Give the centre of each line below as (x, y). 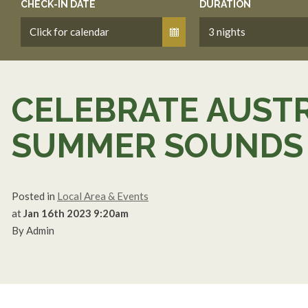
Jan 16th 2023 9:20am (76, 213)
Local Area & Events (103, 196)
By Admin (33, 230)
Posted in (34, 196)
